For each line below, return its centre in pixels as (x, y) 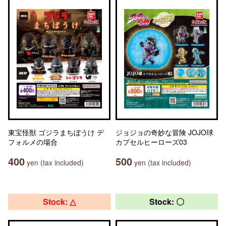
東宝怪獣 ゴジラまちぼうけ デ (56, 132)
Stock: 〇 (167, 202)
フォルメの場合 (33, 142)
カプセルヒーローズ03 (151, 142)
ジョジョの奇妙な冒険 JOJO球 (164, 132)
